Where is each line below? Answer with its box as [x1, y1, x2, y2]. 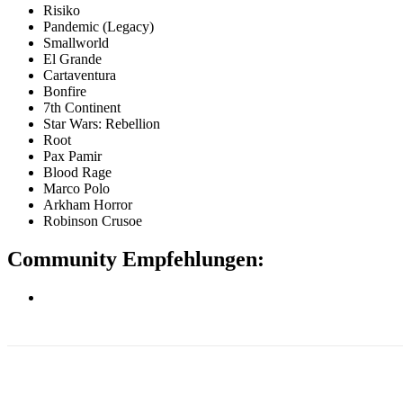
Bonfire [43, 83, 86, 99]
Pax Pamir [43, 148, 102, 164]
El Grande [43, 50, 102, 67]
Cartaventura [43, 67, 116, 83]
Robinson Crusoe [43, 212, 142, 228]
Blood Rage [43, 164, 112, 180]
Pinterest [209, 385, 253, 399]
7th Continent [43, 99, 121, 115]
